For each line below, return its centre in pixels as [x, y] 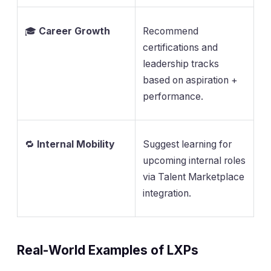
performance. [173, 96]
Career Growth [74, 31]
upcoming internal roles [194, 160]
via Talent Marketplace [194, 177]
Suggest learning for [187, 144]
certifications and [180, 47]
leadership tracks [181, 64]
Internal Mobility [76, 144]
